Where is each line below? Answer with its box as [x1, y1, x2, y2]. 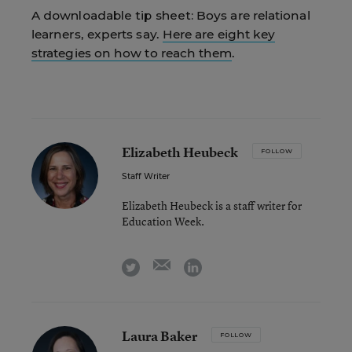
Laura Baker [122, 326, 197, 345]
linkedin [201, 255, 244, 273]
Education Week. [122, 213, 204, 229]
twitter [139, 255, 174, 273]
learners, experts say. [31, 26, 163, 42]
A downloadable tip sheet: [31, 7, 193, 23]
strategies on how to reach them [31, 45, 233, 60]
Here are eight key [162, 26, 276, 42]
